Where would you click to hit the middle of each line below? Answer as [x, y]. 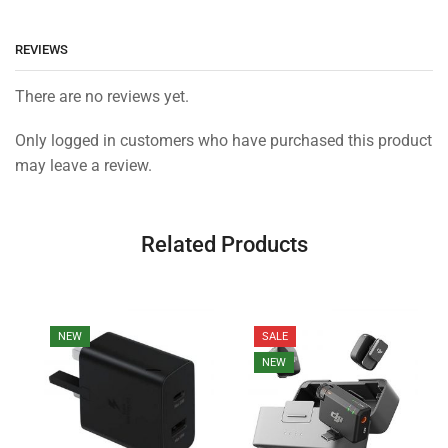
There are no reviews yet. [102, 97]
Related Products [224, 243]
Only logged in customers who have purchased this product [223, 140]
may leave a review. [83, 165]
